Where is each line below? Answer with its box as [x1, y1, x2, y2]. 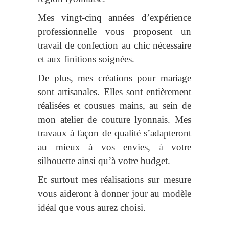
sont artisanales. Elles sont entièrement [38, 86, 191, 97]
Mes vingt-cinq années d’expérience [38, 12, 191, 23]
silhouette [38, 155, 75, 166]
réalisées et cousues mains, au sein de [38, 100, 191, 111]
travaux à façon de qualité [38, 127, 141, 139]
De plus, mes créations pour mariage [38, 72, 191, 83]
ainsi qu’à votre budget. [75, 155, 170, 166]
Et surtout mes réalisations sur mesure [38, 174, 191, 185]
